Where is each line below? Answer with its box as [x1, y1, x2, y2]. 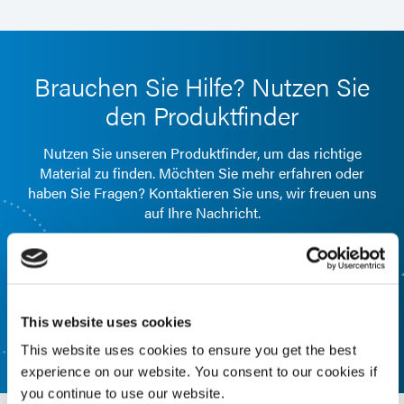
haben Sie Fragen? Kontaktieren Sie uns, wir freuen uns [27, 182, 377, 204]
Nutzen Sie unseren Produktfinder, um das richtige [42, 142, 362, 164]
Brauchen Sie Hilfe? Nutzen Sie [34, 68, 370, 105]
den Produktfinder [106, 96, 298, 133]
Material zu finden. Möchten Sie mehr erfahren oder [40, 162, 364, 184]
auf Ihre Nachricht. [143, 202, 261, 224]
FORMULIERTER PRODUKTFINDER [99, 257, 305, 276]
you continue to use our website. [21, 385, 229, 401]
